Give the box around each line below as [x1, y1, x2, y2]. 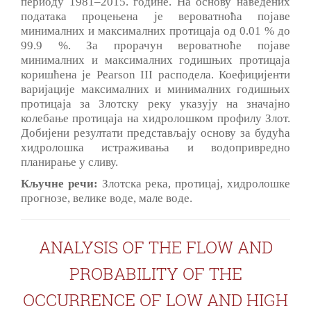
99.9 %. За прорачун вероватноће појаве [21, 38, 290, 52]
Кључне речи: [21, 176, 98, 190]
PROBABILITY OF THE [69, 262, 242, 285]
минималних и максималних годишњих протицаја [21, 53, 290, 67]
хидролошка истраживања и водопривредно [21, 140, 290, 154]
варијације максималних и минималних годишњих [21, 82, 290, 96]
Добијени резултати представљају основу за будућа [21, 126, 290, 140]
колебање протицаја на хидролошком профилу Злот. [21, 111, 290, 125]
